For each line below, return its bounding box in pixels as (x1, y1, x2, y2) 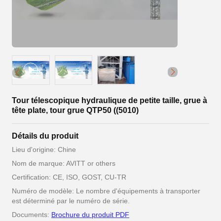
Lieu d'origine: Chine (12, 146, 76, 153)
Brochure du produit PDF (51, 211, 129, 219)
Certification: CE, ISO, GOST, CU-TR (12, 173, 126, 181)
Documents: (12, 211, 51, 219)
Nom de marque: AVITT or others (12, 159, 115, 167)
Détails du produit (12, 132, 78, 140)
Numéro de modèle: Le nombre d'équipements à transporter (12, 187, 200, 195)
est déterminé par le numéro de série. (12, 197, 130, 205)
